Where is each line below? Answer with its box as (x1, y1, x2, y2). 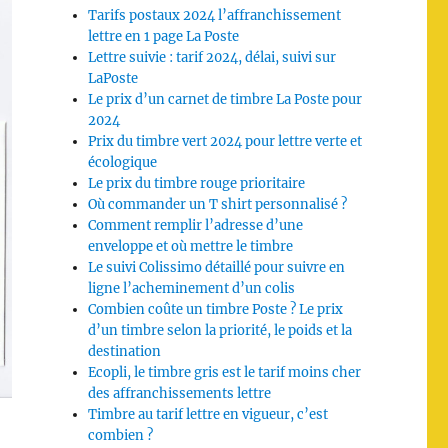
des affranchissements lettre (88, 385, 272, 402)
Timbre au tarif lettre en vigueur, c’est (88, 406, 329, 423)
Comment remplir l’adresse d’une (88, 217, 304, 234)
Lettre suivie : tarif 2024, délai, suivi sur (88, 49, 337, 66)
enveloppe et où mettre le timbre (88, 238, 294, 255)
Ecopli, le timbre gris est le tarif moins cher (88, 364, 362, 381)
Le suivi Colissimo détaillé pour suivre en (88, 259, 346, 276)
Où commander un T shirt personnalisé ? (88, 196, 348, 213)
